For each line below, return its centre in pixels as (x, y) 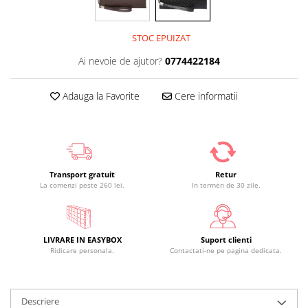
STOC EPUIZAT (160, 38)
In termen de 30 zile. (226, 185)
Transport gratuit (82, 174)
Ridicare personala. (82, 250)
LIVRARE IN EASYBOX (82, 240)
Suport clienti (226, 240)
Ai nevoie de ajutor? (120, 61)
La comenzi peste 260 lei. (82, 185)
